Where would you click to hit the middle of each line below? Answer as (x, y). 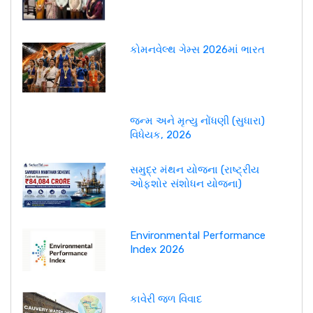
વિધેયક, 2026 (160, 134)
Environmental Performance (197, 236)
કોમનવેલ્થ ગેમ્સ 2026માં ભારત (197, 50)
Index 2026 (157, 250)
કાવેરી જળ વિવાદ (166, 299)
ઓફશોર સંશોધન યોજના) (185, 183)
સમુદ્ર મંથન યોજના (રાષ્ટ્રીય (194, 169)
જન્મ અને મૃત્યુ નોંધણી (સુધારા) (197, 121)
